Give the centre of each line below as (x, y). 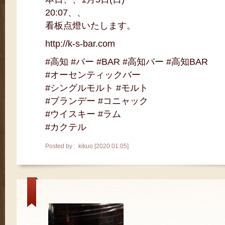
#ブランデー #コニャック (97, 101)
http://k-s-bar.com (80, 44)
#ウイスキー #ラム (83, 114)
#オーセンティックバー (93, 75)
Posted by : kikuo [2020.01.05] (87, 146)
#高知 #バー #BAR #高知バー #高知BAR (127, 62)
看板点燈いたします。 (90, 26)
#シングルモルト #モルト (97, 88)
